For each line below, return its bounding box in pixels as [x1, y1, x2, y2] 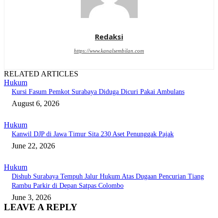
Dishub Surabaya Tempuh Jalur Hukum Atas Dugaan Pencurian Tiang [12, 173, 204, 181]
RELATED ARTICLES [4, 70, 78, 78]
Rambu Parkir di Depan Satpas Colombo [12, 182, 124, 190]
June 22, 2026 [12, 142, 55, 150]
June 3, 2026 [12, 193, 51, 202]
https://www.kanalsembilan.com [74, 48, 144, 54]
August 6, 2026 [12, 99, 59, 108]
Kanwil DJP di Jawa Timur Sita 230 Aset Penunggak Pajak [12, 130, 174, 138]
